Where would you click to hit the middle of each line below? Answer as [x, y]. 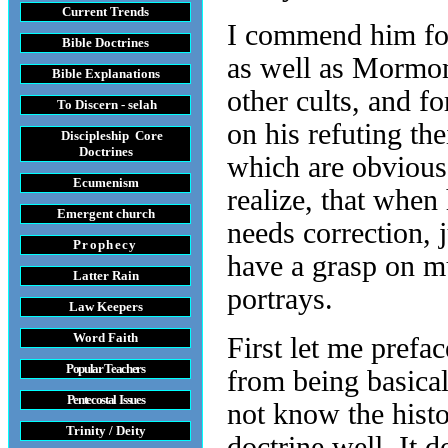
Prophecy [105, 244]
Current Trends [105, 11]
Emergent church [105, 213]
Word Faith [105, 337]
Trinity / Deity [105, 430]
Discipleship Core [111, 135]
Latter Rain [105, 275]
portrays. [280, 299]
